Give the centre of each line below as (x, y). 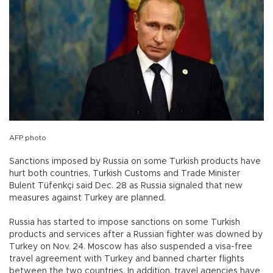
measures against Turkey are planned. (87, 198)
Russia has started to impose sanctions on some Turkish (125, 222)
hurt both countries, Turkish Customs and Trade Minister (125, 173)
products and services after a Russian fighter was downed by (136, 234)
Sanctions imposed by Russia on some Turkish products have (135, 161)
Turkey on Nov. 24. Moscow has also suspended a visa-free (131, 246)
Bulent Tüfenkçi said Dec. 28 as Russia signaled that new (126, 186)
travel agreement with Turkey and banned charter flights (127, 259)
